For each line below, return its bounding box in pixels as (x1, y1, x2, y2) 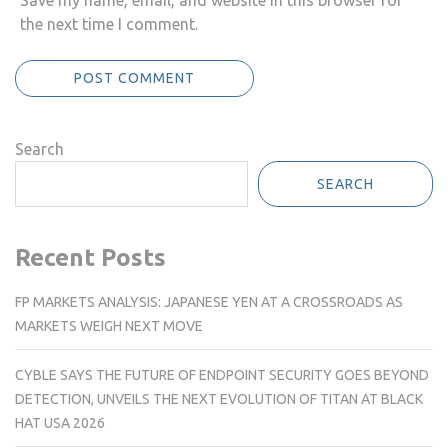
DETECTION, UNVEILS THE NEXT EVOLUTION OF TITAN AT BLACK (15, 390, 423, 407)
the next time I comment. (20, 15, 198, 33)
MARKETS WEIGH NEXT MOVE (15, 317, 203, 334)
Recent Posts (15, 244, 166, 271)
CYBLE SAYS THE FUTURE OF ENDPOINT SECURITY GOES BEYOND (15, 366, 429, 383)
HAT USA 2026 (15, 414, 105, 431)
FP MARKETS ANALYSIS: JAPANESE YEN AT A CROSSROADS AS (15, 293, 403, 310)
